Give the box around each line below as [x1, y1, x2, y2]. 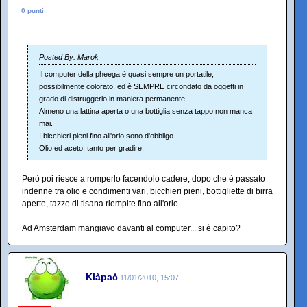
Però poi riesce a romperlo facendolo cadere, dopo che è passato [22, 174, 265, 184]
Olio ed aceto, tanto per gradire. [39, 144, 144, 152]
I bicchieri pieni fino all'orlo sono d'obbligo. [39, 132, 175, 140]
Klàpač [86, 271, 118, 282]
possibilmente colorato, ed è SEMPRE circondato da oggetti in [39, 82, 243, 90]
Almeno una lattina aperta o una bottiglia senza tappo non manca [39, 107, 252, 115]
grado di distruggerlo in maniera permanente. [39, 95, 187, 103]
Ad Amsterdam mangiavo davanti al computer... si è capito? [22, 223, 241, 233]
